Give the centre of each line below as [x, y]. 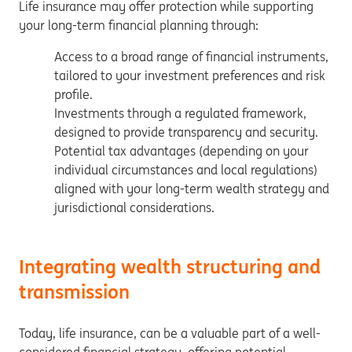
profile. [73, 94]
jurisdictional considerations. [134, 207]
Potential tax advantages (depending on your [181, 151]
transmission [74, 292]
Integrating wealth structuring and [170, 267]
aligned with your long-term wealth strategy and [192, 189]
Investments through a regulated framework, [180, 113]
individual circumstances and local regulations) [186, 170]
